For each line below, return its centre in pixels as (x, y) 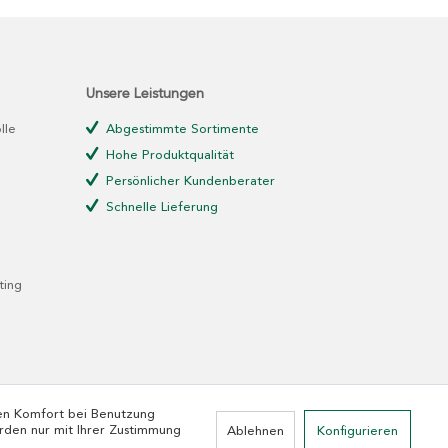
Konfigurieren (357, 431)
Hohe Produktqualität (168, 155)
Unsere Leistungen (145, 94)
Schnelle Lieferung (160, 207)
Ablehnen (255, 431)
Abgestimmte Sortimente (180, 129)
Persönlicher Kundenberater (188, 181)
